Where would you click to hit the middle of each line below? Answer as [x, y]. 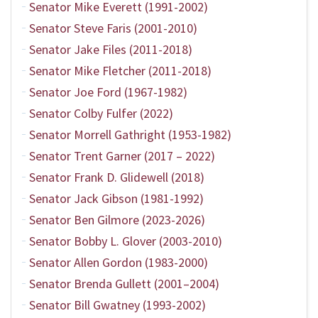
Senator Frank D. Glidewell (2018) [117, 177]
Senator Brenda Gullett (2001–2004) [124, 284]
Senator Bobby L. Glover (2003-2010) [126, 241]
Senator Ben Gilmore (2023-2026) [117, 220]
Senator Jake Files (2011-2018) [111, 49]
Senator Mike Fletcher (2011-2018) [120, 71]
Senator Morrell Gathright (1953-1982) [130, 135]
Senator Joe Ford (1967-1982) [108, 92]
